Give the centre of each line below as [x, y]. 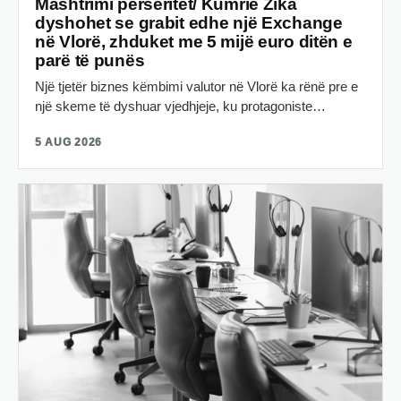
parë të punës [90, 60]
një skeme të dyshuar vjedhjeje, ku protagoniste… [180, 106]
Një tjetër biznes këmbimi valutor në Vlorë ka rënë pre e [196, 86]
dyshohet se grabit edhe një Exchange [189, 22]
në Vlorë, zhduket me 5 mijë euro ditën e [194, 41]
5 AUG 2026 [69, 142]
